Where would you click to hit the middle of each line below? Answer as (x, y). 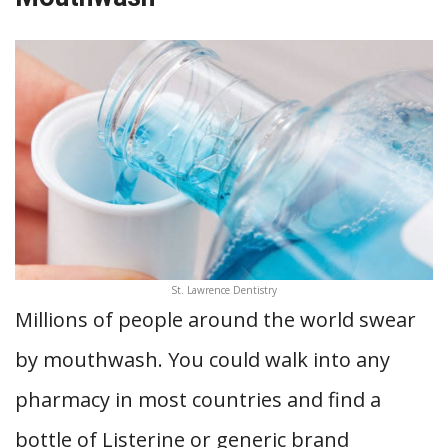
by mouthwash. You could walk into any (202, 359)
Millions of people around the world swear (215, 319)
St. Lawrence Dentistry (224, 290)
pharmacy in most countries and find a (198, 399)
